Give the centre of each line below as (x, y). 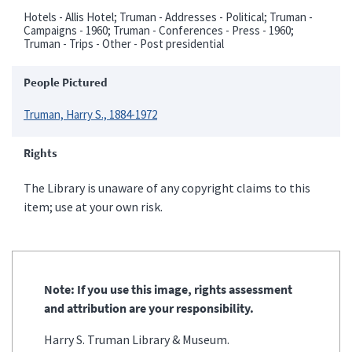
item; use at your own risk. (93, 206)
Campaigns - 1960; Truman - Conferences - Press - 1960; (159, 30)
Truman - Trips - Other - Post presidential (124, 43)
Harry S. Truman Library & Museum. (137, 339)
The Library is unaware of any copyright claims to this (167, 187)
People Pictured (66, 82)
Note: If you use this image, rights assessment (168, 289)
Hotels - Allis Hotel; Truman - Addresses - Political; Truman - (168, 16)
